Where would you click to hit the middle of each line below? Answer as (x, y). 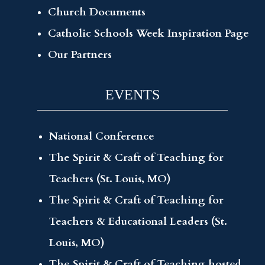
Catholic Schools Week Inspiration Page (149, 33)
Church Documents (97, 12)
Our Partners (80, 54)
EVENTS (132, 94)
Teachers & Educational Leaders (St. (138, 221)
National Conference (102, 136)
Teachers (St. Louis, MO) (110, 179)
